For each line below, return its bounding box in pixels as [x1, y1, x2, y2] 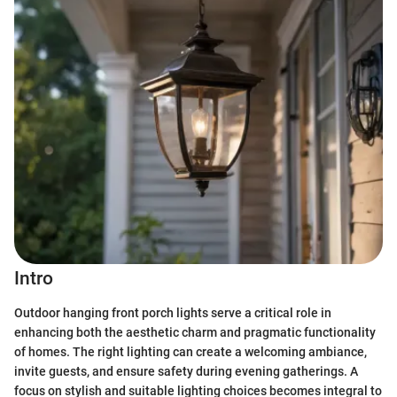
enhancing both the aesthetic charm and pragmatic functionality [14, 324, 376, 339]
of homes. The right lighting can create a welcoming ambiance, [14, 344, 367, 359]
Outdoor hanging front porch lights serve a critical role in [14, 305, 331, 320]
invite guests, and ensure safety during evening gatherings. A [14, 363, 358, 378]
